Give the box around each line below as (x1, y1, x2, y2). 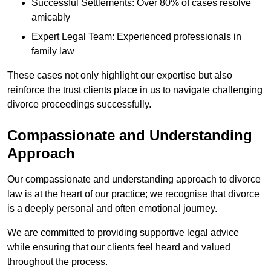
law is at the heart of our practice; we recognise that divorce (7, 189, 260, 200)
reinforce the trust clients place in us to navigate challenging (7, 85, 263, 96)
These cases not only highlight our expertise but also (7, 70, 232, 81)
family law (31, 46, 74, 57)
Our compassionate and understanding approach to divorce (7, 174, 261, 185)
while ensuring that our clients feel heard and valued (7, 242, 230, 253)
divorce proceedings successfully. (7, 99, 151, 110)
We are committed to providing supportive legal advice (7, 227, 239, 238)
